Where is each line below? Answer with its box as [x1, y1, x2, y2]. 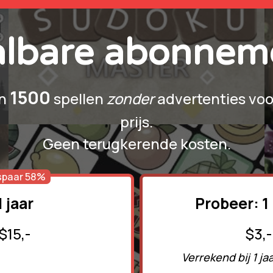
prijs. [120, 111, 153, 132]
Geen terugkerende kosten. [42, 133, 231, 154]
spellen [51, 88, 107, 108]
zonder [107, 88, 154, 108]
